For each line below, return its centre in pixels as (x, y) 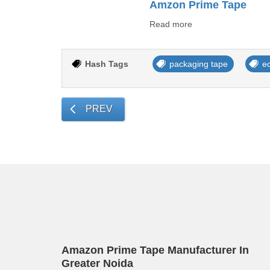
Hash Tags (107, 64)
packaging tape (199, 64)
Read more (171, 24)
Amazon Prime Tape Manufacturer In (155, 250)
